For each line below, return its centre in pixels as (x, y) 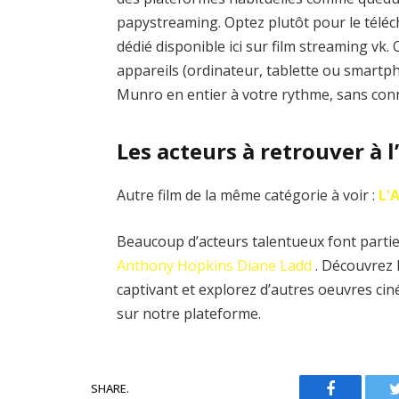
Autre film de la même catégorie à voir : (248, 195)
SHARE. (110, 389)
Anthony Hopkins (175, 265)
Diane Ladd (275, 265)
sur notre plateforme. (189, 313)
